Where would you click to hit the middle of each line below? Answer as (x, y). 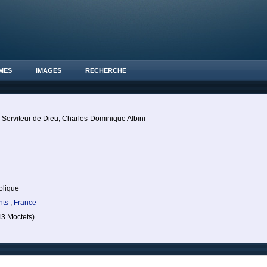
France (25, 203)
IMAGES (49, 70)
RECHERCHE (106, 70)
